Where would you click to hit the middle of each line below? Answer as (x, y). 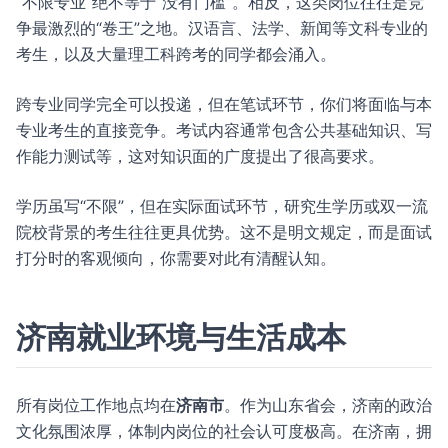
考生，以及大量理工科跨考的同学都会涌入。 (176, 54)
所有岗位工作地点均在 (96, 405)
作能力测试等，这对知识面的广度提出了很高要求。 (200, 156)
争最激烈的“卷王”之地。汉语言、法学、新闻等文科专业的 (222, 28)
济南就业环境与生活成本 (181, 337)
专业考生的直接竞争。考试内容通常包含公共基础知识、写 (224, 130)
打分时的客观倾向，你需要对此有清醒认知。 (176, 258)
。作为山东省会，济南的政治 (328, 405)
